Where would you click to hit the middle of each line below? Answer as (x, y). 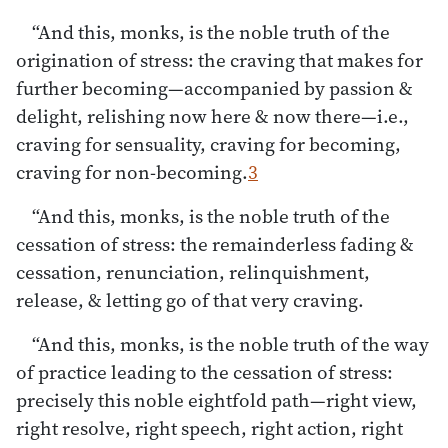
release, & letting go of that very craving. (190, 299)
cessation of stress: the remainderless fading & (215, 243)
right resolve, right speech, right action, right (209, 427)
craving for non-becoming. (132, 171)
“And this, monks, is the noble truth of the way (230, 343)
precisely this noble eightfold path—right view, (216, 399)
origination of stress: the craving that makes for (219, 59)
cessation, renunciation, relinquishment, (193, 271)
